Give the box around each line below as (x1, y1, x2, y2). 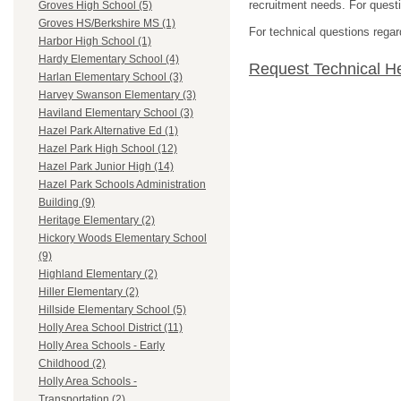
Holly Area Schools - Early (38, 339, 165, 353)
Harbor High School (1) (38, 35, 151, 48)
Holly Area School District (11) (38, 321, 183, 335)
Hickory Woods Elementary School (38, 232, 207, 245)
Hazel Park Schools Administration (38, 178, 206, 192)
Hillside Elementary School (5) (38, 303, 186, 317)
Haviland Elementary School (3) (38, 107, 193, 120)
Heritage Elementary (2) (38, 214, 155, 227)
